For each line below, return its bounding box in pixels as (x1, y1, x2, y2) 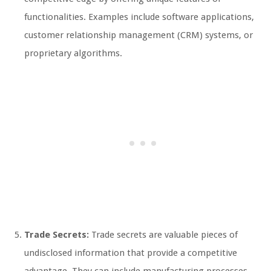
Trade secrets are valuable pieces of (89, 229, 238, 240)
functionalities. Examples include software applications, (24, 11, 254, 22)
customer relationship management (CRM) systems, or (24, 29, 253, 41)
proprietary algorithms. (24, 47, 122, 59)
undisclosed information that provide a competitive (24, 247, 237, 258)
